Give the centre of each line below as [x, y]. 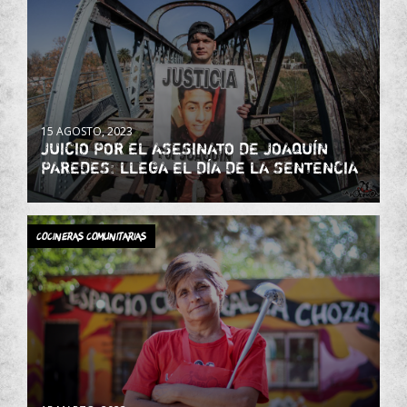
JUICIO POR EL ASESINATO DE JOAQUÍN [184, 148]
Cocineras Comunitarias [91, 235]
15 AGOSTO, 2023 [87, 131]
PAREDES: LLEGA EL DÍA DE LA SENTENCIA [199, 167]
